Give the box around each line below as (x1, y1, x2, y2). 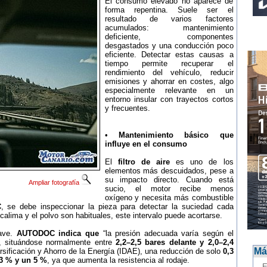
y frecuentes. (104, 104, 150, 113)
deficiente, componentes (104, 32, 234, 41)
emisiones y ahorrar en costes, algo (104, 77, 234, 86)
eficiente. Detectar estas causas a (104, 50, 234, 59)
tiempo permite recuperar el (104, 59, 234, 68)
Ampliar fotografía (28, 179, 81, 186)
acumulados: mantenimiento (104, 23, 234, 32)
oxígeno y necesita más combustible (104, 193, 234, 202)
